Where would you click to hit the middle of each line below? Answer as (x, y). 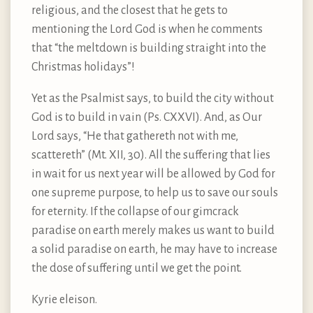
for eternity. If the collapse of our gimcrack (135, 211)
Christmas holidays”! (83, 67)
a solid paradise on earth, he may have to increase (154, 249)
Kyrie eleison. (64, 299)
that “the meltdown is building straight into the (149, 48)
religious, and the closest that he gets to (130, 10)
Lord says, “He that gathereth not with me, (135, 136)
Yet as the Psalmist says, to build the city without (153, 98)
